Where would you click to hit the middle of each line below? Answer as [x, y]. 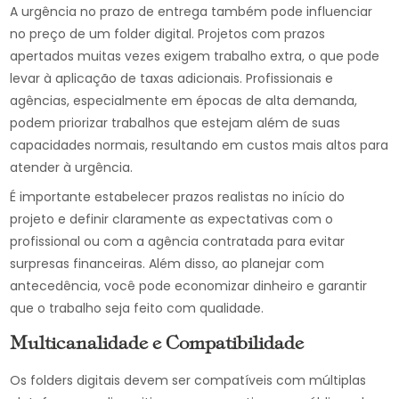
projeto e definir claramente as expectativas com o [172, 219]
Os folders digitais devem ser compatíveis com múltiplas [188, 380]
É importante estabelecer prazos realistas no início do [178, 197]
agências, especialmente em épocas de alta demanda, [184, 101]
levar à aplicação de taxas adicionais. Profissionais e [172, 78]
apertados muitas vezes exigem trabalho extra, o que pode [195, 56]
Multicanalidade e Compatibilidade [157, 345]
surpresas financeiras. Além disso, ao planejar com [167, 264]
